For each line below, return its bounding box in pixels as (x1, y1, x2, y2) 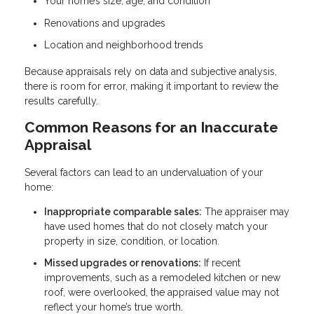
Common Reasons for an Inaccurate (25, 118, 278, 136)
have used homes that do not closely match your (44, 220, 268, 232)
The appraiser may (202, 205, 289, 217)
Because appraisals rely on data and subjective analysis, (25, 65, 277, 77)
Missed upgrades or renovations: (44, 257, 201, 269)
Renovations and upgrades (44, 17, 165, 29)
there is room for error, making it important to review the (25, 80, 278, 92)
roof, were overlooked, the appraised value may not (44, 287, 279, 299)
